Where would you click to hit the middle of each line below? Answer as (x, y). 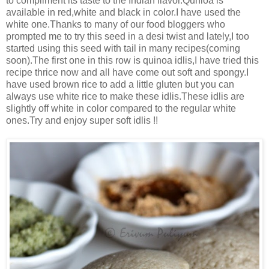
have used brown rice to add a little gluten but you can (120, 85)
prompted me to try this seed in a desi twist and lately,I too (128, 37)
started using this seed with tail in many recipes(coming (123, 49)
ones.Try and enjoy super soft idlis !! (82, 121)
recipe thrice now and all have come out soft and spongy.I (127, 73)
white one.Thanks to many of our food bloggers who (116, 25)
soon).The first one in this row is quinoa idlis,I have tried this (132, 61)
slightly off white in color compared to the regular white (121, 109)
